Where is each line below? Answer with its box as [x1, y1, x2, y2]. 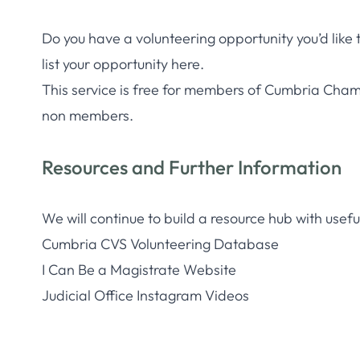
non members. [42, 106, 133, 125]
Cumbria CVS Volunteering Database [42, 235, 279, 253]
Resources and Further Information [42, 155, 342, 179]
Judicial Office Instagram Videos [42, 286, 249, 305]
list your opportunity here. [42, 55, 204, 73]
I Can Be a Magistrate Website [42, 260, 236, 279]
